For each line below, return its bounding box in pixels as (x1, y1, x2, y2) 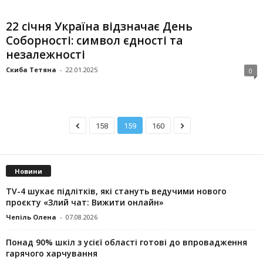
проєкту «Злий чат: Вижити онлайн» (6, 196, 164, 208)
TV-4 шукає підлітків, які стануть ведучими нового (6, 185, 227, 197)
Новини (15, 166, 42, 176)
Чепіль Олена (6, 212, 56, 221)
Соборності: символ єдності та (6, 33, 183, 48)
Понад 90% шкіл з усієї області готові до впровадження (6, 236, 247, 248)
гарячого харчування (6, 247, 97, 259)
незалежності (6, 47, 85, 62)
